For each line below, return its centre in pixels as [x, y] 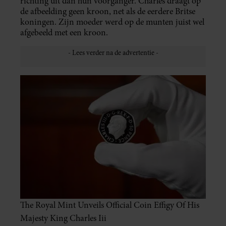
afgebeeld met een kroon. [64, 33]
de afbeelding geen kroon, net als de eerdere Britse [108, 12]
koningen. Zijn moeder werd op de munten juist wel [112, 22]
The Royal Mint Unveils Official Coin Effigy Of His [110, 205]
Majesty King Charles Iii [63, 218]
